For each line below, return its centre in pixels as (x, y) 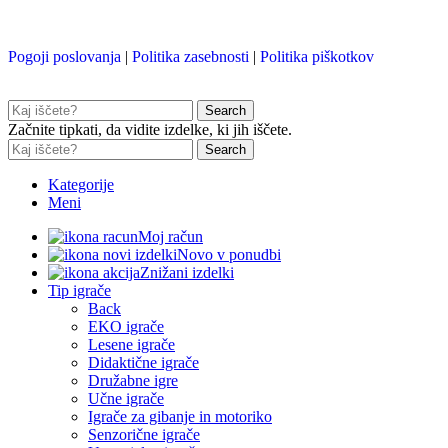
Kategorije (81, 184)
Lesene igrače (131, 344)
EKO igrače (126, 326)
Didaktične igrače (143, 362)
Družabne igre (133, 380)
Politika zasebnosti (190, 56)
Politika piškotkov (317, 56)
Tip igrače (79, 290)
